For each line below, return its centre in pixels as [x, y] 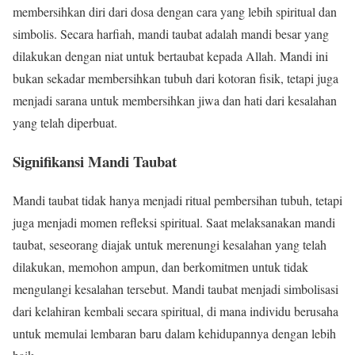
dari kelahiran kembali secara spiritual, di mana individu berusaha [176, 311]
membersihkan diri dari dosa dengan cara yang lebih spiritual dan [175, 12]
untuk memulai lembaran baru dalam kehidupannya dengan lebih [174, 333]
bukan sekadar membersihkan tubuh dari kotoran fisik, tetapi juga [176, 78]
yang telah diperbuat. [65, 123]
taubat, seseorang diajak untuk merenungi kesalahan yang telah [170, 244]
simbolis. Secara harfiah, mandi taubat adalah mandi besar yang [171, 34]
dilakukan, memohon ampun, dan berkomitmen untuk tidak [160, 266]
